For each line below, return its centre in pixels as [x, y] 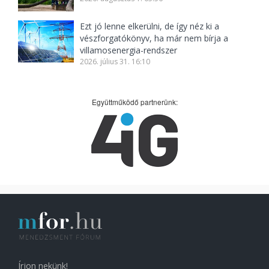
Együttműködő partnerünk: [134, 102]
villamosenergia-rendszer [129, 50]
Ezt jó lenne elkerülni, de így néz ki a [150, 26]
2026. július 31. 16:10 [115, 62]
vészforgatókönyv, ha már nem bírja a [154, 38]
